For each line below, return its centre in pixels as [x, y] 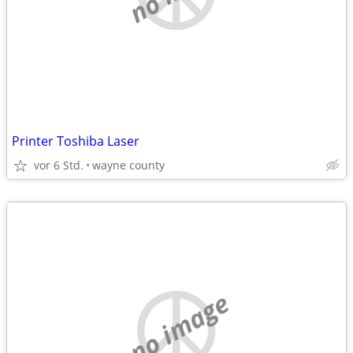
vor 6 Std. [59, 165]
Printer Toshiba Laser [76, 141]
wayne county [128, 165]
